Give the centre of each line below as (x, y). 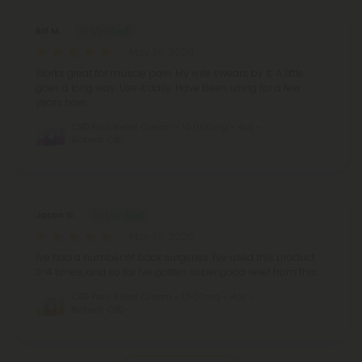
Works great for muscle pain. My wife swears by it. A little (170, 73)
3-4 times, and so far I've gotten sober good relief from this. (177, 271)
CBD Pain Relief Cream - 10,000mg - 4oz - (166, 126)
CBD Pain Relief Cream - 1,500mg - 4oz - (162, 296)
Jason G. (56, 215)
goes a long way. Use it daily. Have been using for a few (168, 87)
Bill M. (48, 30)
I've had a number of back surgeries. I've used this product (175, 257)
